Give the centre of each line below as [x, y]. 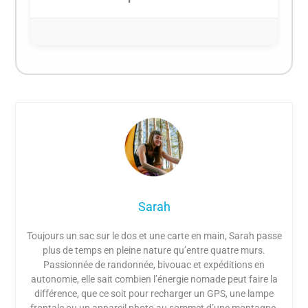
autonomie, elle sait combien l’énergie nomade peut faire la [154, 279]
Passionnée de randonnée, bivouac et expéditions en [154, 265]
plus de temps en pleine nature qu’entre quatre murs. [154, 251]
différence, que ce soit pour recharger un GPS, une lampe [154, 294]
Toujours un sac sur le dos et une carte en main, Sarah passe [154, 236]
